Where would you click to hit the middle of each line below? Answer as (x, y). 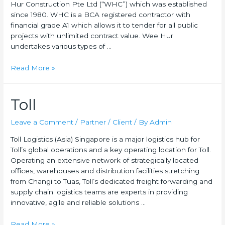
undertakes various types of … (61, 46)
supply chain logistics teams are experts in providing (99, 192)
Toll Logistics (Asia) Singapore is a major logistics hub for (105, 139)
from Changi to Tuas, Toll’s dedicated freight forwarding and (112, 181)
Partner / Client (106, 122)
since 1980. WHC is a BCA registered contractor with (101, 15)
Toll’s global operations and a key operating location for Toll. (111, 149)
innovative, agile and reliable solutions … (78, 202)
